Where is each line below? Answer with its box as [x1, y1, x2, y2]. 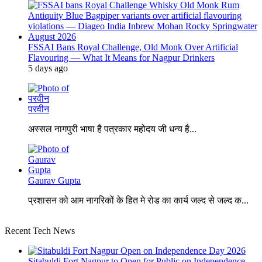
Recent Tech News [5, 226, 75, 236]
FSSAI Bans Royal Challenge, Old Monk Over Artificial [28, 42, 238, 53]
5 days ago [28, 63, 68, 74]
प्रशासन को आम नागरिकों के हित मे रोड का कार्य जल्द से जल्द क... [28, 195, 249, 206]
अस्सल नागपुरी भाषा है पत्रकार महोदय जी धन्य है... [28, 124, 196, 135]
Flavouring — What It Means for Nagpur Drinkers [28, 53, 215, 63]
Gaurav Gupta [28, 175, 81, 186]
